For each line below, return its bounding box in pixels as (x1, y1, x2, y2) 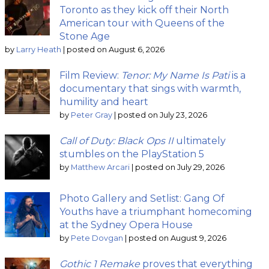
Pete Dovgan (71, 234, 123, 243)
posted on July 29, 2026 (135, 163, 225, 172)
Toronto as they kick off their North (59, 4, 229, 16)
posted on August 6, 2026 (67, 45, 165, 55)
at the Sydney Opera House (59, 219, 193, 231)
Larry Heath (16, 45, 61, 55)
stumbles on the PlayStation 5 (59, 148, 204, 160)
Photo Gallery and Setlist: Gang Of (59, 193, 225, 205)
